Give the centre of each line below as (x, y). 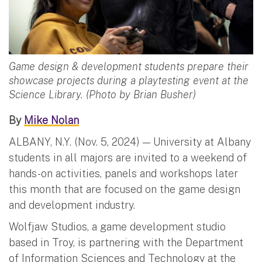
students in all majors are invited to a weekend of (128, 157)
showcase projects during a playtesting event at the (129, 80)
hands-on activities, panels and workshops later (123, 173)
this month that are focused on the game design (125, 189)
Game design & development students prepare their (129, 66)
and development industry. (72, 205)
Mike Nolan (51, 120)
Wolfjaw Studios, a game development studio (117, 226)
